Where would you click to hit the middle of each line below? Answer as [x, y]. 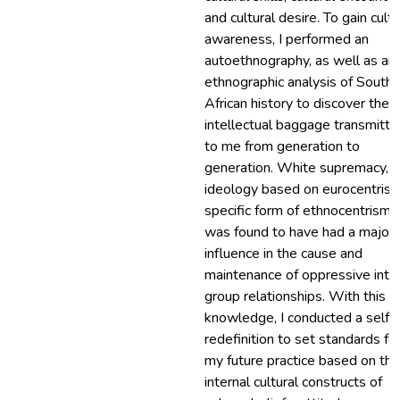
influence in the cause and [283, 254]
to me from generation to [282, 146]
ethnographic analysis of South [299, 82]
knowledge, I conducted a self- [300, 318]
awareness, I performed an [287, 39]
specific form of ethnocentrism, [299, 211]
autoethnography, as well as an [300, 61]
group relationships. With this [295, 296]
